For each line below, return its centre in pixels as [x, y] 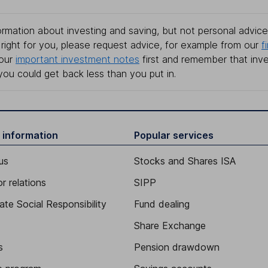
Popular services [174, 135]
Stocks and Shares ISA [185, 161]
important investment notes [77, 59]
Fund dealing [162, 204]
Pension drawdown [177, 247]
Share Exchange [170, 225]
